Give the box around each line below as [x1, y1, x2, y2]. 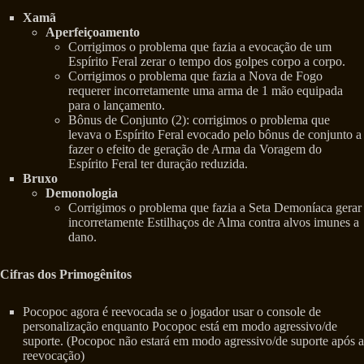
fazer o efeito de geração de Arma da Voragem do [68, 142, 322, 157]
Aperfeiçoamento [45, 25, 140, 40]
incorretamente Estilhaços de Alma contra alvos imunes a [68, 215, 359, 230]
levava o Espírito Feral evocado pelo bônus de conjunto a [68, 128, 362, 142]
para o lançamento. [68, 98, 165, 113]
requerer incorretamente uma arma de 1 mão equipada [68, 84, 343, 98]
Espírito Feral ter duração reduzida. [68, 157, 248, 171]
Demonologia [45, 186, 118, 201]
